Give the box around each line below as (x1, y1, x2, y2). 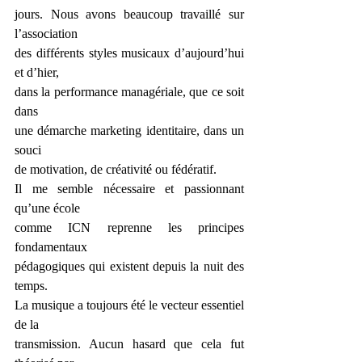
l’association (15, 27, 78, 40)
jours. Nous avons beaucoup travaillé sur (15, 7, 244, 21)
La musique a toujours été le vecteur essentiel (15, 298, 244, 312)
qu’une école (15, 201, 80, 215)
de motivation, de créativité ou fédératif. (15, 162, 217, 176)
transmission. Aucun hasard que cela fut (15, 337, 244, 351)
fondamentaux (15, 240, 87, 254)
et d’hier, (15, 65, 59, 79)
